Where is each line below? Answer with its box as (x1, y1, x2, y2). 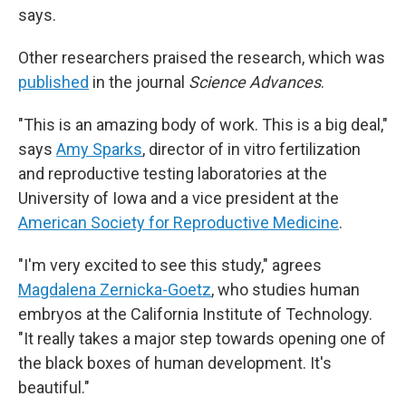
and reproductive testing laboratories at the (18, 163, 327, 183)
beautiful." (18, 377, 90, 397)
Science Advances (188, 72, 321, 92)
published (18, 72, 89, 92)
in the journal (89, 72, 188, 92)
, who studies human (211, 279, 360, 299)
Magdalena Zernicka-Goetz (18, 279, 211, 299)
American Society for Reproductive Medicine (18, 212, 339, 232)
